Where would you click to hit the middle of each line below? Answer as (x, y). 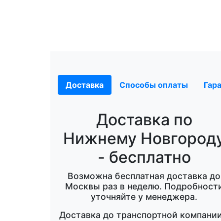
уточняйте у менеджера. (144, 196)
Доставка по (144, 119)
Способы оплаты (154, 85)
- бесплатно (144, 157)
